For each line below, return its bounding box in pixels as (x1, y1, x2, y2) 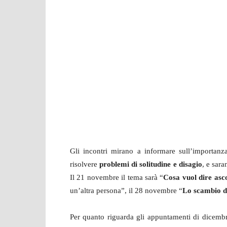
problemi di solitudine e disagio (99, 160, 202, 169)
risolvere (70, 160, 100, 169)
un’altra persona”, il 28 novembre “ (70, 186, 182, 195)
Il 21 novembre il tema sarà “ (70, 173, 164, 182)
